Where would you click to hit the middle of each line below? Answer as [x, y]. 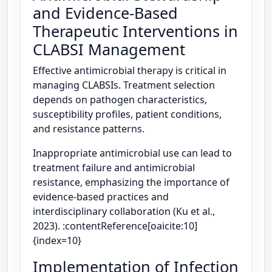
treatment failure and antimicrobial [114, 168]
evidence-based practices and [101, 197]
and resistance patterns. [89, 129]
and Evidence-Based [105, 13]
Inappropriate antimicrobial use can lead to [132, 153]
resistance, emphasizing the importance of [131, 182]
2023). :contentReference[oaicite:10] [115, 226]
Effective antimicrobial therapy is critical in [130, 71]
